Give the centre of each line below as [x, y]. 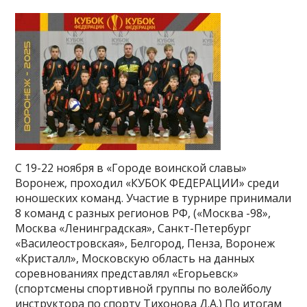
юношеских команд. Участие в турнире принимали [153, 198]
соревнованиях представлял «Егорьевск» [127, 273]
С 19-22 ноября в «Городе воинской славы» [131, 168]
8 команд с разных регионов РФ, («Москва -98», [143, 213]
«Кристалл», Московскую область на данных [135, 258]
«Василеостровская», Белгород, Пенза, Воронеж [145, 243]
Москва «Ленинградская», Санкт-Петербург [133, 228]
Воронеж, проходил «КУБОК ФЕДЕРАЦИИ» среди [147, 183]
